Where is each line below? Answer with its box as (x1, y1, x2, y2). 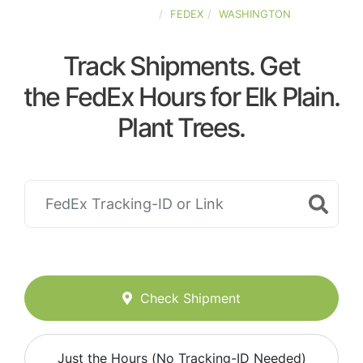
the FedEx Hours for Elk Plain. (23, 81, 340, 113)
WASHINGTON (218, 7, 291, 20)
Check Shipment (140, 290, 241, 307)
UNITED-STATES (72, 7, 155, 20)
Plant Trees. (117, 112, 246, 143)
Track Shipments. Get (63, 50, 300, 82)
